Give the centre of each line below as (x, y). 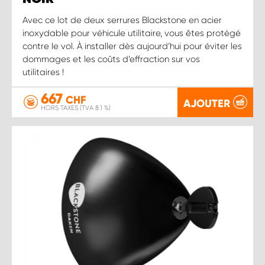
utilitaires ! (43, 72)
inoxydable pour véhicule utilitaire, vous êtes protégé (132, 33)
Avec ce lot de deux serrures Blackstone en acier (122, 20)
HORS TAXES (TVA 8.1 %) (76, 108)
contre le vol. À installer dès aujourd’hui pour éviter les (132, 46)
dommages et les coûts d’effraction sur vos (111, 59)
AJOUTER (207, 103)
